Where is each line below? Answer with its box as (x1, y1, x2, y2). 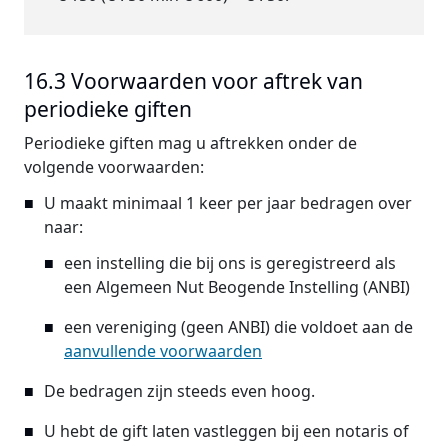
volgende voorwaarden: (24, 156, 204, 178)
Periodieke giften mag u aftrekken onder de (24, 132, 357, 154)
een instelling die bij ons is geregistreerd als (64, 252, 396, 274)
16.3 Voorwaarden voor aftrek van (24, 67, 363, 95)
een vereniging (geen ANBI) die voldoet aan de (64, 316, 413, 338)
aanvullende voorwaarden (64, 340, 262, 362)
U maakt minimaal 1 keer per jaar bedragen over (44, 192, 412, 214)
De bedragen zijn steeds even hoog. (44, 380, 315, 402)
